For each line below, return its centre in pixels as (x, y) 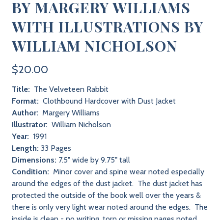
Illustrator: (31, 124)
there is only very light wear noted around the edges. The (110, 207)
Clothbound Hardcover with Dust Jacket (108, 101)
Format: (26, 101)
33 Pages (55, 148)
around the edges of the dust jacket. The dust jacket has (107, 183)
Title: (22, 89)
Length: (25, 148)
